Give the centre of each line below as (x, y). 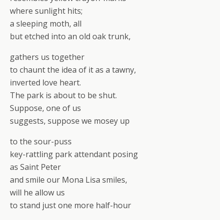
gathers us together (47, 57)
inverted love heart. (45, 82)
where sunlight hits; (46, 11)
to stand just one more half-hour (70, 205)
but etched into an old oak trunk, (70, 36)
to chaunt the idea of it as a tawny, (73, 70)
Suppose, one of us (45, 108)
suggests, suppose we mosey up (70, 121)
